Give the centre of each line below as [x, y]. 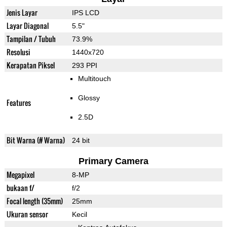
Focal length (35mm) [34, 201]
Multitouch [94, 79]
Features [18, 103]
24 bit [81, 141]
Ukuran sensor [27, 214]
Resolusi [18, 52]
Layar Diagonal [27, 26]
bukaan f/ [20, 188]
